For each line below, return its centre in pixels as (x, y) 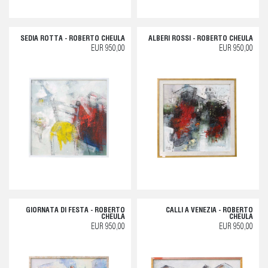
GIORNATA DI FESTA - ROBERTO (75, 210)
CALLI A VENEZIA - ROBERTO (209, 210)
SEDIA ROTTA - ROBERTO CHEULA (73, 39)
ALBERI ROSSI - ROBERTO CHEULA (201, 39)
